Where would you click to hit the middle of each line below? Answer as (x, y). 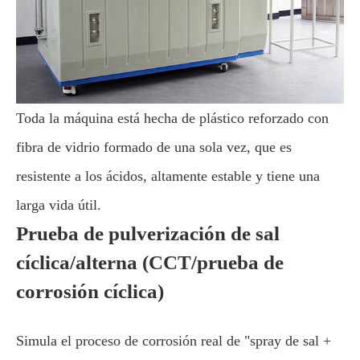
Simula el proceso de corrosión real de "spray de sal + (174, 340)
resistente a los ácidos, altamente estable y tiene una (168, 176)
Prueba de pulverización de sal (148, 233)
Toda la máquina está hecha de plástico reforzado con (172, 118)
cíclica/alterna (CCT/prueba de (150, 262)
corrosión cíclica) (90, 291)
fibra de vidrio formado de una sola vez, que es (154, 147)
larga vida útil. (59, 205)
